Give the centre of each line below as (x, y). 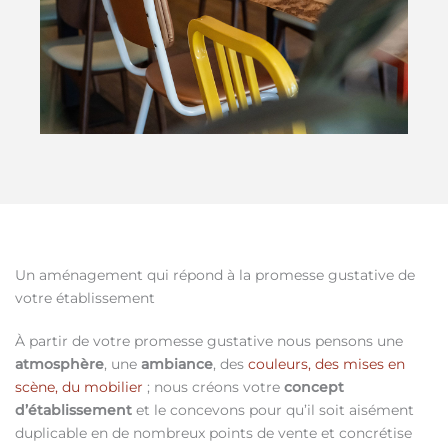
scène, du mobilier (79, 387)
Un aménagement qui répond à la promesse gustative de (215, 275)
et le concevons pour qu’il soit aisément (273, 410)
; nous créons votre (213, 387)
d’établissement (73, 410)
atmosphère (59, 364)
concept (314, 387)
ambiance (177, 364)
